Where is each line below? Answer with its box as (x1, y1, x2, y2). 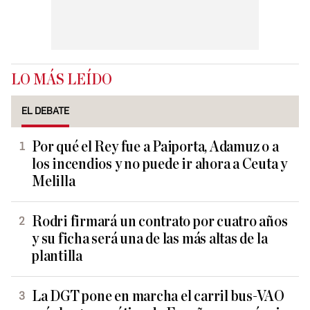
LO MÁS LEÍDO (11, 72, 112, 88)
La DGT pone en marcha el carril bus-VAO (32, 289, 285, 304)
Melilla (32, 174, 75, 190)
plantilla (32, 248, 82, 264)
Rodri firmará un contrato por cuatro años (32, 214, 288, 230)
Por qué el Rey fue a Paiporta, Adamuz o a (32, 139, 279, 155)
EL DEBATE (21, 105, 69, 117)
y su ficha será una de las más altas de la (32, 231, 268, 247)
